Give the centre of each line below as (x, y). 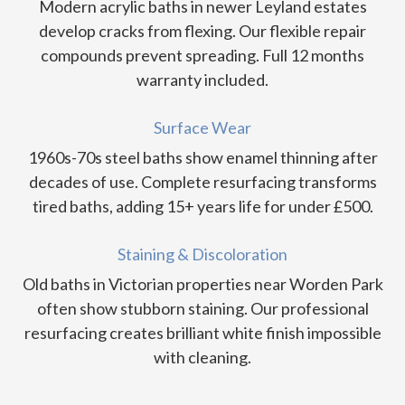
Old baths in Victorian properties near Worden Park (202, 284)
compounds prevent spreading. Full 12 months (202, 56)
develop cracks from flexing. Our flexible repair (202, 31)
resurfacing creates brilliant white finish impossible (202, 333)
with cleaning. (202, 358)
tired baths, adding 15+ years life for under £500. (202, 207)
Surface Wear (202, 128)
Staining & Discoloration (202, 254)
